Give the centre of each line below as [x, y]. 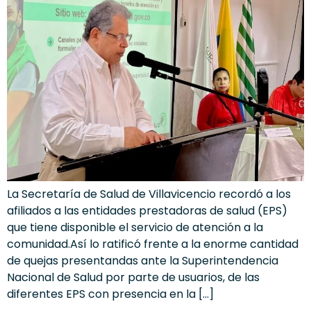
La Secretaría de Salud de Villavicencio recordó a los [149, 194]
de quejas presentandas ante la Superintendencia [143, 260]
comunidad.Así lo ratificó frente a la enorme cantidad [153, 244]
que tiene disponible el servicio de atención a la [135, 227]
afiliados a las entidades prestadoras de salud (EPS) [147, 210]
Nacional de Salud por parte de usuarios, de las [133, 277]
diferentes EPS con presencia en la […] [110, 294]
